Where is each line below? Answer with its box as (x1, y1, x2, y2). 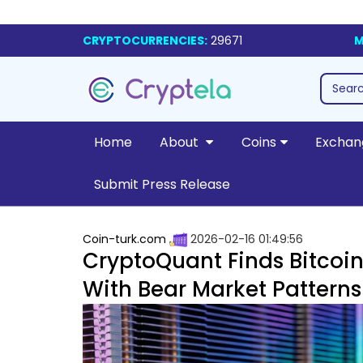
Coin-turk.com (83, 231, 166, 247)
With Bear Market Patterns (83, 275, 361, 305)
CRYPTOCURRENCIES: (83, 32, 207, 49)
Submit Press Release (93, 175, 230, 194)
